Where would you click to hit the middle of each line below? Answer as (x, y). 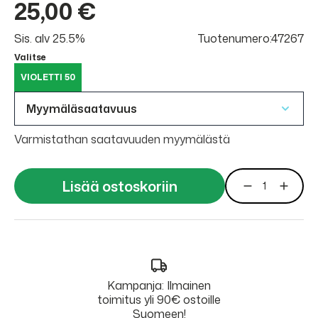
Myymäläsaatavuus (82, 109)
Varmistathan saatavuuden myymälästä (122, 139)
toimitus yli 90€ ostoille (159, 300)
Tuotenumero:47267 (251, 38)
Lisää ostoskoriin (120, 186)
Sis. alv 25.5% (50, 38)
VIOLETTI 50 (48, 77)
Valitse (30, 57)
